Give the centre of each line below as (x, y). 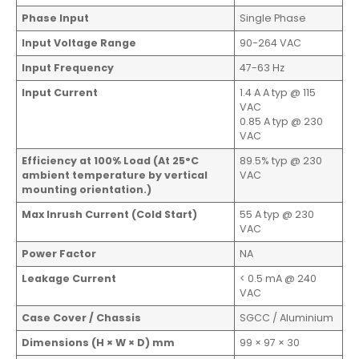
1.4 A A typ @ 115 (278, 92)
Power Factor (59, 253)
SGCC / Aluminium (287, 317)
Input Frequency (68, 67)
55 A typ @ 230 (277, 214)
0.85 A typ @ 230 (282, 121)
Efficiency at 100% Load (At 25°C (111, 160)
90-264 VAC (271, 42)
